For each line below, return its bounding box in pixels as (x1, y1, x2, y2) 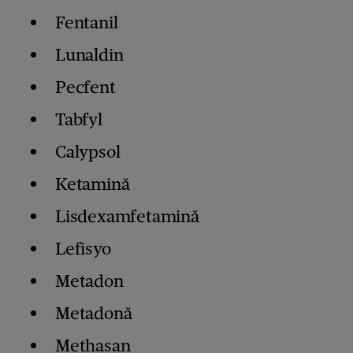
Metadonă (55, 303, 132, 325)
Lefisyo (55, 238, 111, 260)
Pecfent (55, 76, 116, 98)
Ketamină (55, 173, 130, 195)
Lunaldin (55, 44, 124, 66)
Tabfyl (55, 109, 102, 131)
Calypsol (55, 141, 121, 163)
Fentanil (55, 12, 118, 34)
